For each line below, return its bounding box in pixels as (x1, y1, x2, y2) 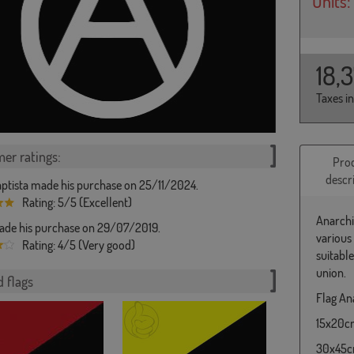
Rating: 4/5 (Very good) (21, 236, 135, 253)
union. (316, 264, 346, 281)
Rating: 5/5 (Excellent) (21, 194, 132, 210)
